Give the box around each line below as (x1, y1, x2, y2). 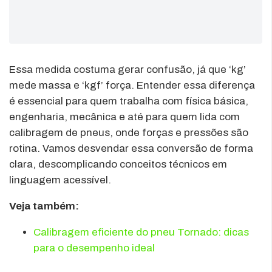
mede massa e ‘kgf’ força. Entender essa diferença (9, 79, 255, 91)
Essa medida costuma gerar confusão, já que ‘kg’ (9, 63, 246, 75)
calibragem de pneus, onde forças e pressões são (9, 126, 248, 138)
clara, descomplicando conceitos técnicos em (9, 158, 227, 170)
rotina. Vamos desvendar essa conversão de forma (9, 142, 253, 154)
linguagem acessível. (9, 174, 111, 186)
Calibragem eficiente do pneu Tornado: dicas (33, 226, 249, 238)
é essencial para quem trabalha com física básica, (9, 95, 248, 107)
